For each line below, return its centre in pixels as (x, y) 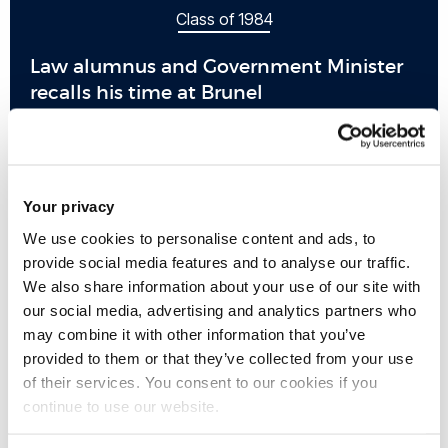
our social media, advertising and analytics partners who (219, 309)
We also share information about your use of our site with (222, 285)
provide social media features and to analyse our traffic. (217, 261)
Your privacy (68, 206)
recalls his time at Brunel (146, 92)
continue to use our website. (121, 405)
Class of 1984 (224, 19)
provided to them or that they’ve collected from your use (218, 357)
